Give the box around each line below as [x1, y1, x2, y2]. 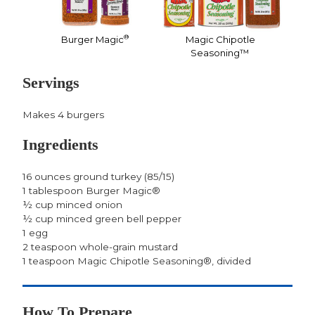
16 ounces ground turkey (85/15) [22, 170, 174, 182]
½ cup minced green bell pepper [22, 212, 181, 224]
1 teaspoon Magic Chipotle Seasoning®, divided [22, 255, 251, 266]
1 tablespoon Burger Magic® [22, 184, 160, 196]
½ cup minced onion [22, 198, 122, 210]
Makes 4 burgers [22, 108, 104, 120]
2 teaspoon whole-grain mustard [22, 240, 178, 252]
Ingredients [22, 136, 98, 154]
